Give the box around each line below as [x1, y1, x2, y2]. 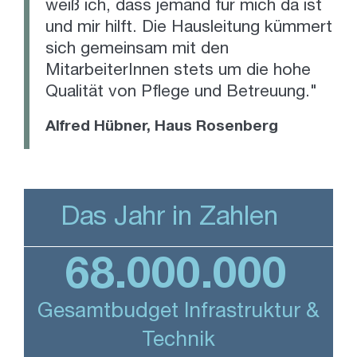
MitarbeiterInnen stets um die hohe [45, 62, 311, 80]
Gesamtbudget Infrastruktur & [37, 301, 320, 323]
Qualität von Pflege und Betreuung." [45, 84, 317, 101]
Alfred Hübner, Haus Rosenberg [45, 119, 278, 135]
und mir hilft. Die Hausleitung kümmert [45, 19, 332, 37]
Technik [142, 330, 215, 351]
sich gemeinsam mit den [45, 41, 229, 58]
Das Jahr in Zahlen [61, 205, 278, 233]
